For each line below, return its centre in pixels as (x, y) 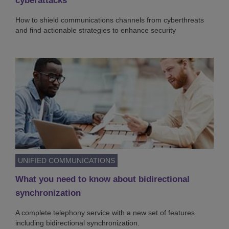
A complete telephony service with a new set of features (105, 212)
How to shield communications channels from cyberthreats (110, 20)
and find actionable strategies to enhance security (96, 30)
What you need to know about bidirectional (102, 179)
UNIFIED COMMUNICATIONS (66, 160)
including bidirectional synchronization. (77, 223)
